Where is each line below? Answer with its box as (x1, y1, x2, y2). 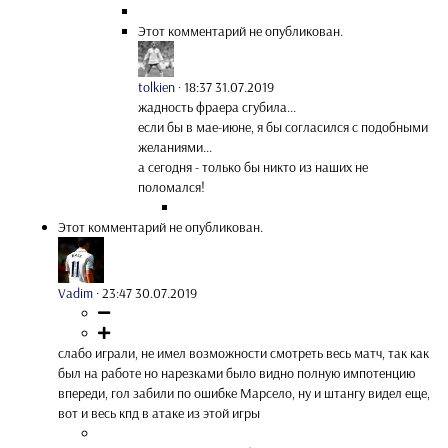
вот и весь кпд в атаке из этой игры (58, 404, 260, 423)
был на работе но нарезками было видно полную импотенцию (58, 364, 415, 383)
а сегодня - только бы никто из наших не (138, 158, 368, 177)
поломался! (138, 178, 205, 197)
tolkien (138, 78, 175, 97)
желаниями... (138, 138, 212, 157)
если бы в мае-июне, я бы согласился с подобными (138, 118, 428, 137)
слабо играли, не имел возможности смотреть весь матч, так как (58, 344, 429, 363)
